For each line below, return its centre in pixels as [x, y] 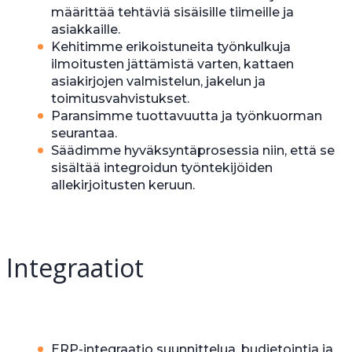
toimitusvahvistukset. [120, 99]
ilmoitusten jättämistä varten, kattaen [172, 64]
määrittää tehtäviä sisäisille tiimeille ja [172, 13]
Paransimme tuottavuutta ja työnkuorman [187, 116]
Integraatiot [75, 268]
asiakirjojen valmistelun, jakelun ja [158, 82]
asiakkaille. [86, 30]
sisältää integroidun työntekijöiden [162, 168]
